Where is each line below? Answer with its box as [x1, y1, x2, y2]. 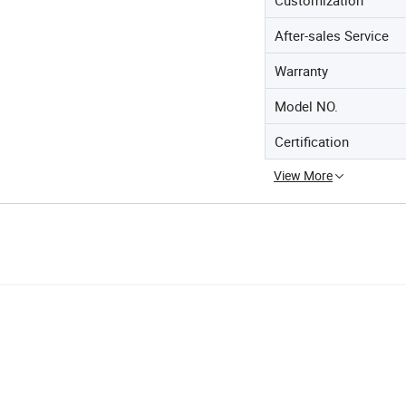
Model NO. [275, 96, 338, 115]
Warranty [275, 61, 328, 80]
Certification [275, 131, 349, 150]
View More [274, 166, 333, 184]
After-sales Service [275, 25, 389, 44]
